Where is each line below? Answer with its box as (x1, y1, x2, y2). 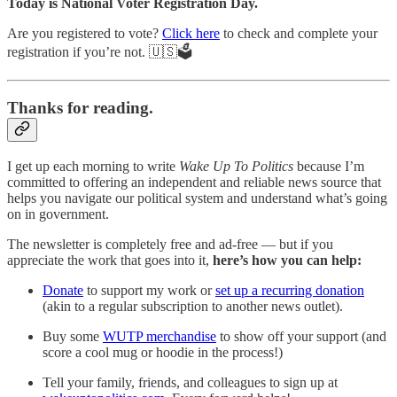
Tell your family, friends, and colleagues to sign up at (43, 374, 338, 390)
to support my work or (83, 282, 215, 298)
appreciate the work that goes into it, (7, 252, 213, 268)
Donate (43, 282, 83, 298)
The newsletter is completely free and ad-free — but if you (7, 236, 333, 252)
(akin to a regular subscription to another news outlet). (43, 298, 343, 314)
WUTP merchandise (103, 328, 216, 344)
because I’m (293, 158, 364, 174)
